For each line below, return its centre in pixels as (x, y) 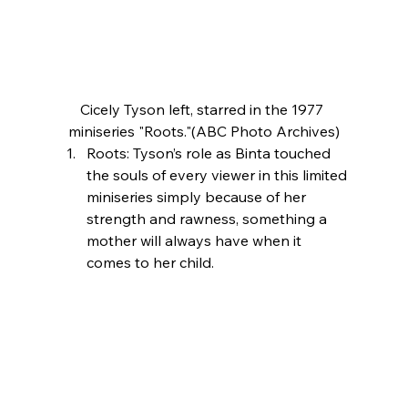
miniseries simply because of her (198, 197)
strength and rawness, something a (208, 219)
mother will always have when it (195, 241)
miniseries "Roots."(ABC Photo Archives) (204, 132)
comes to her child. (150, 263)
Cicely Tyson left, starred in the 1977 (204, 110)
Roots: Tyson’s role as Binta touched (210, 153)
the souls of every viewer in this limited (218, 175)
